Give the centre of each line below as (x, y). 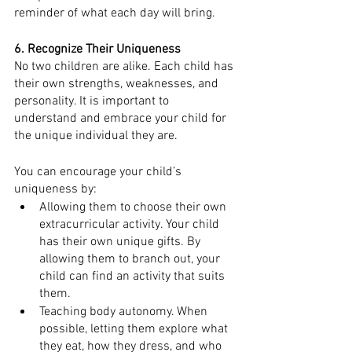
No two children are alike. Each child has (125, 67)
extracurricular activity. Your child (131, 225)
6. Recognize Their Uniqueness (99, 49)
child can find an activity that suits (134, 277)
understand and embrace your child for (122, 119)
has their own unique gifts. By (121, 242)
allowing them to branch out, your (131, 259)
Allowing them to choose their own (134, 207)
